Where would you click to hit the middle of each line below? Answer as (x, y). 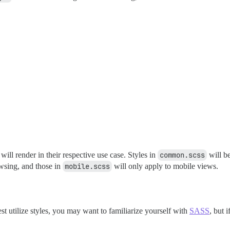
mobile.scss (87, 166)
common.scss (182, 155)
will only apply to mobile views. (165, 166)
